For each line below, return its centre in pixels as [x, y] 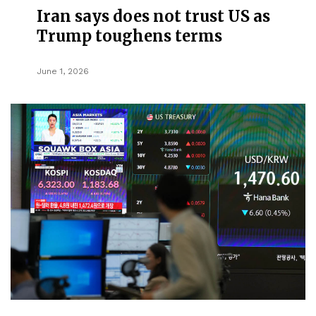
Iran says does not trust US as [154, 16]
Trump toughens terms [130, 36]
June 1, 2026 [63, 71]
